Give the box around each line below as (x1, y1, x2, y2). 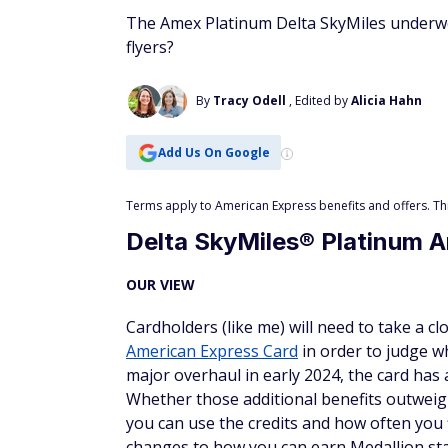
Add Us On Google (157, 143, 270, 161)
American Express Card (126, 340, 298, 362)
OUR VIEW (126, 275, 195, 294)
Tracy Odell (213, 92, 286, 109)
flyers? (126, 36, 174, 58)
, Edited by (289, 92, 351, 109)
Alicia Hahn (351, 92, 422, 109)
